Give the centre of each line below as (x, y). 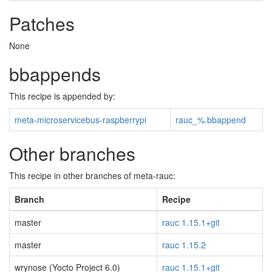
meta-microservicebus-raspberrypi (80, 120)
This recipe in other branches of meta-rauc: (92, 175)
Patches (42, 23)
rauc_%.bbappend (211, 120)
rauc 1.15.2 (184, 245)
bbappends (55, 74)
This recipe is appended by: (62, 96)
